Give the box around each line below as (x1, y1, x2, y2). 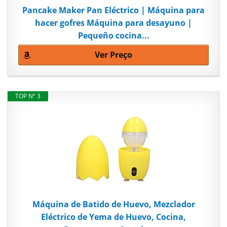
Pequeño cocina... (78, 30, 149, 42)
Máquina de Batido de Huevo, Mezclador (32, 199, 195, 210)
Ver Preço (95, 49, 132, 61)
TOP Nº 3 (15, 92, 41, 101)
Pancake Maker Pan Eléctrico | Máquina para (22, 5, 205, 16)
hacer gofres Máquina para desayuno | (35, 17, 192, 29)
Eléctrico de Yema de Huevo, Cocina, (41, 211, 186, 223)
